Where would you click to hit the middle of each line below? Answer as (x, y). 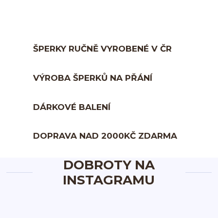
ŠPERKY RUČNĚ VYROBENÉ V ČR (103, 49)
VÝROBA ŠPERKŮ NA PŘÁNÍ (93, 78)
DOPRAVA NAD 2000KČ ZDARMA (105, 136)
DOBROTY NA (109, 165)
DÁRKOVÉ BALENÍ (72, 107)
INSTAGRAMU (109, 180)
